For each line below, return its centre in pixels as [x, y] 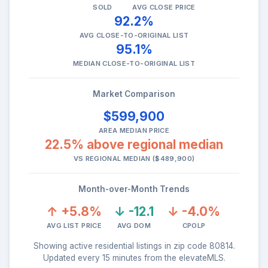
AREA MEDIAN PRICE [134, 130]
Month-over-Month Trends [134, 189]
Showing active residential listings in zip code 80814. [134, 246]
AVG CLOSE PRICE [164, 7]
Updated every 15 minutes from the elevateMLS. [134, 258]
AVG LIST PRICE [74, 225]
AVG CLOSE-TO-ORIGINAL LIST [134, 35]
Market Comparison [134, 94]
